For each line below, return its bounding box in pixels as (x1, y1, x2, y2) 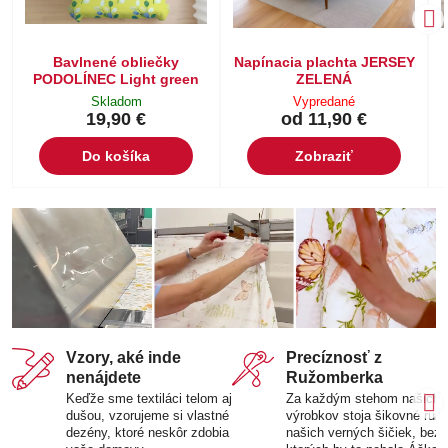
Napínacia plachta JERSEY (233, 53, 415, 70)
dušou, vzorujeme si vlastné (66, 408, 229, 424)
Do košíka (82, 148, 150, 165)
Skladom (90, 94, 142, 110)
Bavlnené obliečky (53, 53, 179, 70)
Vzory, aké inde (66, 349, 181, 367)
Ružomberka (286, 369, 383, 387)
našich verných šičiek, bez (286, 425, 441, 441)
